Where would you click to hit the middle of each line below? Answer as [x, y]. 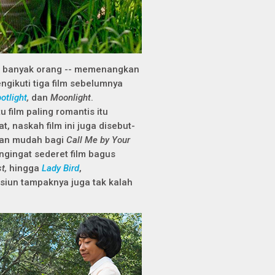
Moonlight [71, 98]
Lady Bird [60, 168]
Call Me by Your [98, 140]
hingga [24, 168]
